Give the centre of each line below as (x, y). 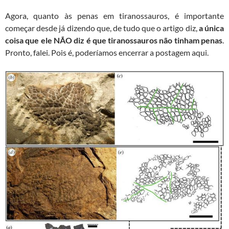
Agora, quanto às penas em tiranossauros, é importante (114, 16)
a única (211, 28)
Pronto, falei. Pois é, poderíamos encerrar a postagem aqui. (107, 53)
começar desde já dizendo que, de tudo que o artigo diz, (102, 28)
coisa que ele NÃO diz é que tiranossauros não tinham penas (114, 40)
